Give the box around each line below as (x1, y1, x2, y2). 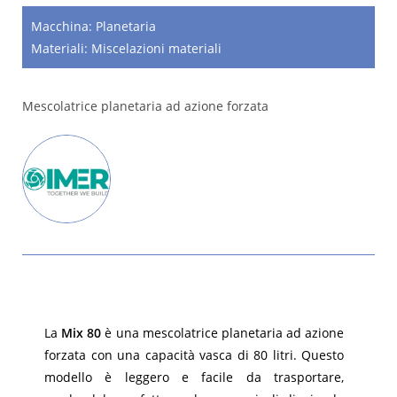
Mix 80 (61, 324, 102, 341)
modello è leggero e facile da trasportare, (44, 369, 344, 385)
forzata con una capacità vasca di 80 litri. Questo (44, 346, 344, 363)
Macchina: (31, 18, 96, 35)
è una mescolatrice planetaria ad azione (101, 324, 344, 341)
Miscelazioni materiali (91, 40, 222, 57)
